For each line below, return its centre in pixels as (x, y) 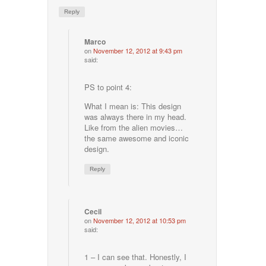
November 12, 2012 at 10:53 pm (140, 220)
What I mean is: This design (133, 106)
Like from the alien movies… (134, 127)
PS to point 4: (108, 87)
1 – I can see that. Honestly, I (136, 256)
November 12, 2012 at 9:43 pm (138, 50)
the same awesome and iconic (137, 138)
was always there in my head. (136, 116)
